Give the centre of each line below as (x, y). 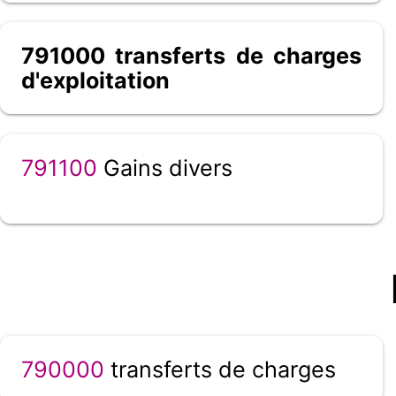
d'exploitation (95, 81)
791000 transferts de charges (191, 56)
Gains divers (165, 168)
